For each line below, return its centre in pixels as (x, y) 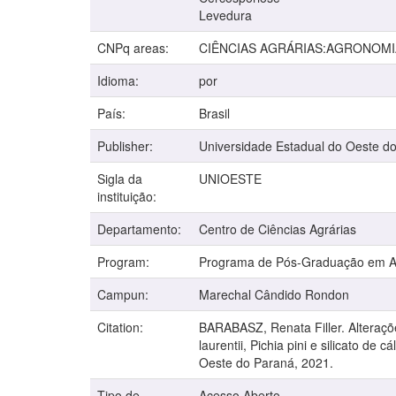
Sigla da (120, 179)
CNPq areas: (135, 48)
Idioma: (120, 81)
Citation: (122, 327)
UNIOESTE (230, 179)
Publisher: (127, 146)
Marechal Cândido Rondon (274, 295)
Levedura (225, 15)
